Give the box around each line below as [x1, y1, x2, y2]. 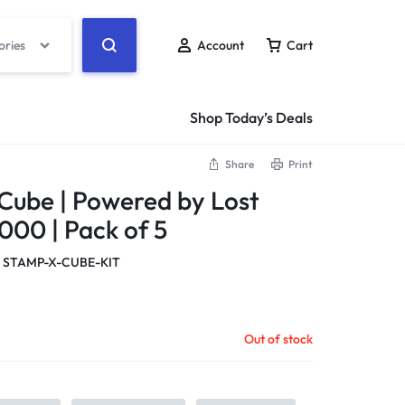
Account [197, 37, 244, 53]
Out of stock [244, 331, 313, 347]
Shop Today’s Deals [190, 108, 313, 127]
